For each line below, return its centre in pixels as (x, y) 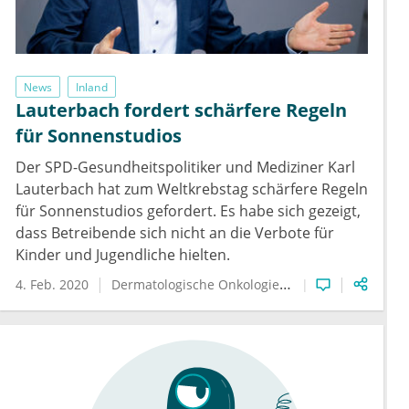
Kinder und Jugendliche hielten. (123, 255)
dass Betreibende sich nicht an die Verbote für (175, 233)
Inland (92, 87)
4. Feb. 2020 (52, 285)
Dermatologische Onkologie (195, 285)
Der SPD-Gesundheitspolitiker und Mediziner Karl (185, 168)
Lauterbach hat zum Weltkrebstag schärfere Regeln (192, 189)
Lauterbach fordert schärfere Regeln (181, 110)
